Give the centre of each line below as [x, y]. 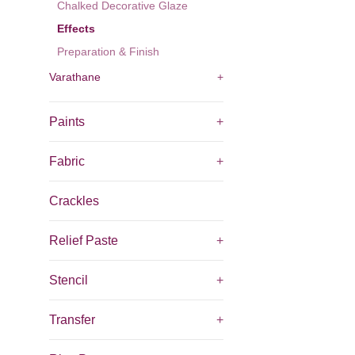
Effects [76, 29]
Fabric [67, 161]
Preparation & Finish [108, 52]
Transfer [72, 320]
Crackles [74, 201]
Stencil [69, 280]
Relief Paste [84, 240]
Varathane [75, 77]
